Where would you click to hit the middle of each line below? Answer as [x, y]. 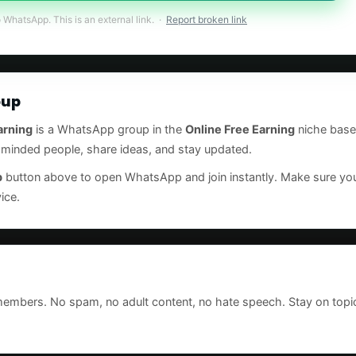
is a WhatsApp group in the [109, 130]
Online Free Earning [240, 130]
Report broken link [207, 19]
